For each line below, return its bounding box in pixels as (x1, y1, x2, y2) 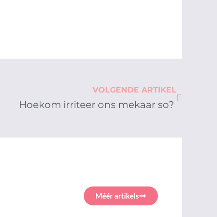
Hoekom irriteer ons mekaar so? (19, 99, 176, 111)
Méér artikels (95, 191, 139, 201)
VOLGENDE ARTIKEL (93, 85, 176, 95)
